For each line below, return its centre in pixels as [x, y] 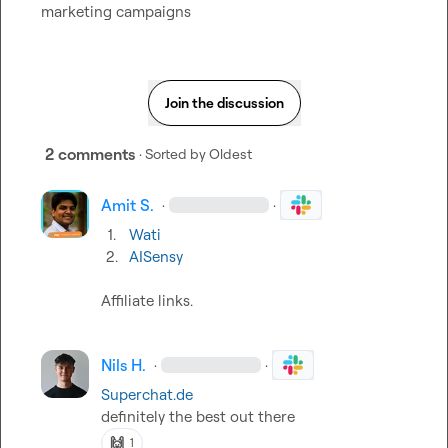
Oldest [230, 153]
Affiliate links [145, 300]
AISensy [156, 256]
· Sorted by [172, 153]
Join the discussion [224, 102]
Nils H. [123, 365]
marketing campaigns [116, 11]
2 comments [90, 154]
